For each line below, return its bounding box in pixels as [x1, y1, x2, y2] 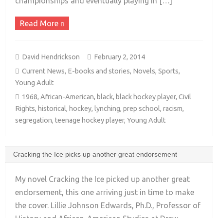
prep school [123, 105, 160, 112]
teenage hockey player [55, 116, 124, 124]
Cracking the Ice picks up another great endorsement [13, 150, 177, 158]
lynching [94, 105, 120, 112]
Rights [15, 105, 35, 112]
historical [38, 105, 66, 112]
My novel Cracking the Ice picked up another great [15, 175, 190, 183]
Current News [22, 67, 65, 75]
